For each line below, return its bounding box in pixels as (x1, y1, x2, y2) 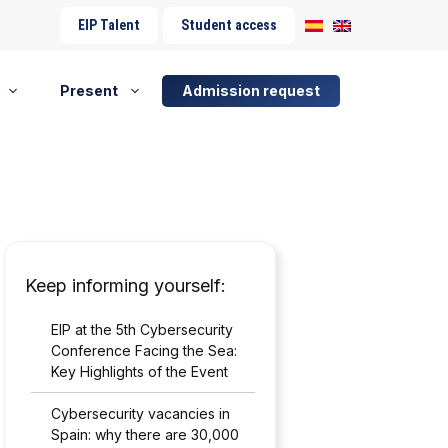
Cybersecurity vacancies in (51, 405, 231, 422)
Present (59, 82, 118, 99)
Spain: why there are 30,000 (51, 426, 240, 443)
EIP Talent (77, 17, 140, 33)
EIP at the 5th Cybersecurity (51, 321, 234, 338)
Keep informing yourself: (25, 275, 226, 296)
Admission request (181, 82, 320, 99)
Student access (180, 17, 277, 33)
